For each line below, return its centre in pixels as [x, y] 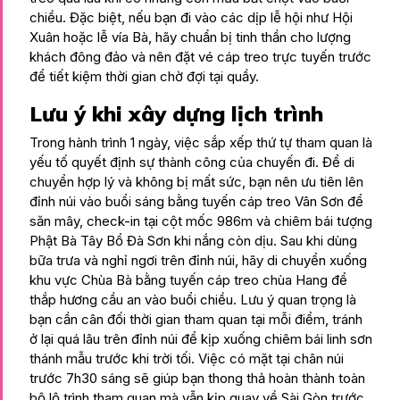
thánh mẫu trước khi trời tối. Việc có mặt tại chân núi [187, 358]
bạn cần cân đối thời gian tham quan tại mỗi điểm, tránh [196, 319]
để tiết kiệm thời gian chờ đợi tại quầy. [144, 76]
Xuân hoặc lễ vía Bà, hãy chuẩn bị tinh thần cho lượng [190, 37]
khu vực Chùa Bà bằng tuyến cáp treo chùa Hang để [188, 279]
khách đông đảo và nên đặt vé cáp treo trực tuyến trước [200, 56]
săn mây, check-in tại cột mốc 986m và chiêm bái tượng [201, 221]
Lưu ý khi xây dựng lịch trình [176, 113]
